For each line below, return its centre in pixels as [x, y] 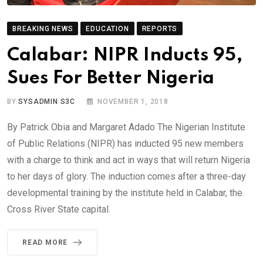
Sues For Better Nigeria [111, 79]
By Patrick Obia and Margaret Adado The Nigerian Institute [126, 127]
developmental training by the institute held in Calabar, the [125, 193]
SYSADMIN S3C [47, 102]
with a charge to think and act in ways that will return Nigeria [129, 160]
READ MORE [45, 243]
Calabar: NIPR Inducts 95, [125, 56]
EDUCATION [107, 29]
